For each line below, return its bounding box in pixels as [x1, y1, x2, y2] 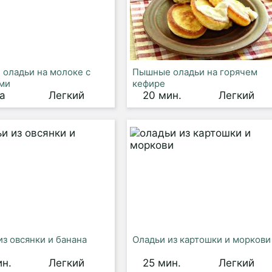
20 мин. [142, 89, 182, 101]
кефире [132, 78, 165, 89]
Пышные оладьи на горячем [132, 66, 257, 78]
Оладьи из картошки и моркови [132, 234, 271, 245]
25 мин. [142, 257, 181, 269]
